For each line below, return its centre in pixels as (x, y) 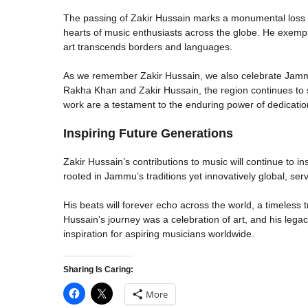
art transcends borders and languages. (148, 46)
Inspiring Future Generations (148, 133)
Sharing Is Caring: (98, 269)
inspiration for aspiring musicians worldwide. (159, 233)
